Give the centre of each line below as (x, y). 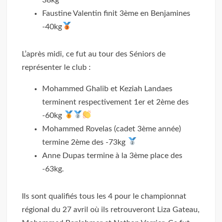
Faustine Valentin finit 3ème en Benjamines (116, 13)
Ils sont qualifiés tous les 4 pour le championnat (104, 196)
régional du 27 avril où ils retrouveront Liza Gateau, (111, 209)
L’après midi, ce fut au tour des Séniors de (94, 54)
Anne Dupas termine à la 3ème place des (112, 155)
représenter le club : (56, 67)
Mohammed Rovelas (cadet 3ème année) (112, 129)
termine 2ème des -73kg (85, 142)
